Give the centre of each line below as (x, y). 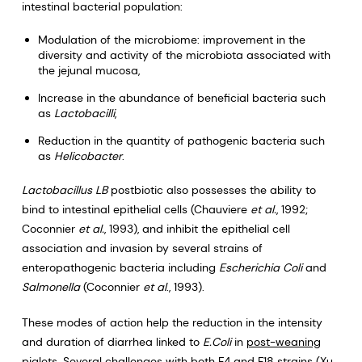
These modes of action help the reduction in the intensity (172, 322)
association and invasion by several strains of (142, 248)
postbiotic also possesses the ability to (211, 190)
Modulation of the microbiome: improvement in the (171, 40)
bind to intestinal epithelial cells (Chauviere (136, 209)
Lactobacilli (84, 113)
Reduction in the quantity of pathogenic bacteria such (181, 141)
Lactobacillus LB (64, 190)
